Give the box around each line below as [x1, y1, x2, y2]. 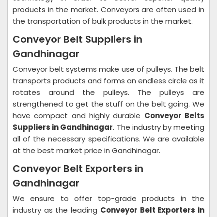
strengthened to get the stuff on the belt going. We [13, 99, 204, 109]
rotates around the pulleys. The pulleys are [13, 87, 204, 97]
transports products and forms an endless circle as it [13, 76, 204, 86]
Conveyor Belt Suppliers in [13, 32, 142, 46]
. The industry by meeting [113, 122, 205, 132]
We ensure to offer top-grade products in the [13, 193, 204, 203]
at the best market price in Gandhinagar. [13, 145, 162, 155]
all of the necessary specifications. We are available [13, 134, 204, 144]
